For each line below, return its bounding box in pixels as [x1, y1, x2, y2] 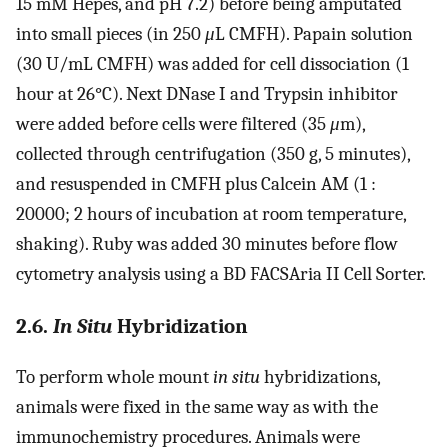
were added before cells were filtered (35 [16, 113, 330, 136]
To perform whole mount [16, 365, 209, 388]
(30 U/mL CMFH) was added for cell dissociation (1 [16, 53, 409, 76]
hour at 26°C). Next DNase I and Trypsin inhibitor [16, 83, 398, 106]
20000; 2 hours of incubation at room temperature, [16, 203, 406, 226]
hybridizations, [260, 365, 380, 388]
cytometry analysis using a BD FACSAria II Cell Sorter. [16, 263, 426, 286]
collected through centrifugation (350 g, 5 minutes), [16, 143, 410, 166]
